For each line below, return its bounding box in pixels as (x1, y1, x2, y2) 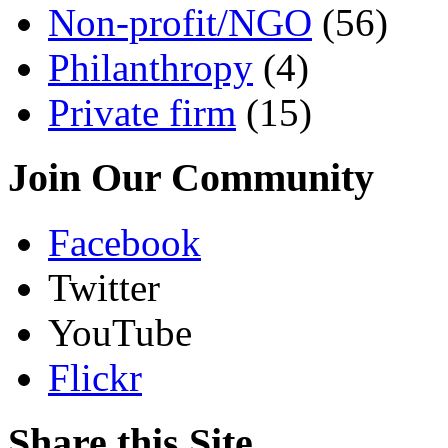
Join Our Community (8, 155, 374, 201)
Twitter (48, 265, 160, 309)
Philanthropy (48, 46, 253, 90)
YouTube (48, 310, 192, 354)
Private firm (48, 91, 236, 135)
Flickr (48, 355, 142, 399)
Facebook (48, 220, 201, 264)
